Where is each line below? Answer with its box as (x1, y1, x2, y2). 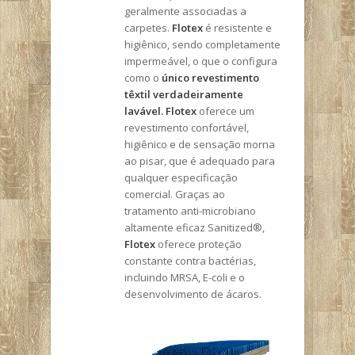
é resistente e (203, 21, 272, 35)
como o (124, 71, 162, 85)
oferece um (197, 104, 254, 118)
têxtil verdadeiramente (124, 87, 243, 101)
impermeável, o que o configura (124, 54, 277, 68)
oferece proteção (155, 237, 242, 251)
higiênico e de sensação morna (124, 137, 275, 151)
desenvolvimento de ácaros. (124, 287, 261, 301)
